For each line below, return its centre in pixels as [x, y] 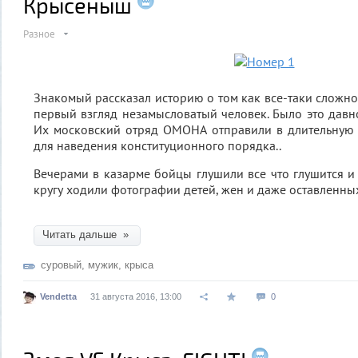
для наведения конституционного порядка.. [157, 145]
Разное [39, 34]
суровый [61, 265]
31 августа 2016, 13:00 [136, 296]
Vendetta [58, 296]
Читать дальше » [87, 234]
